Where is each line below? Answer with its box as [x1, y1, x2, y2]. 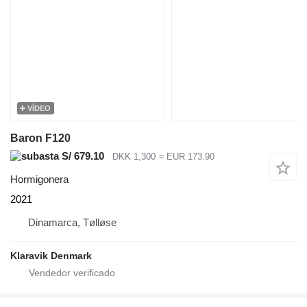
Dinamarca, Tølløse [28, 217, 116, 229]
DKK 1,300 [112, 151, 156, 162]
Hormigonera [10, 173, 69, 186]
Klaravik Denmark [10, 250, 92, 262]
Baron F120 [10, 132, 71, 144]
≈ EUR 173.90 [158, 151, 214, 162]
